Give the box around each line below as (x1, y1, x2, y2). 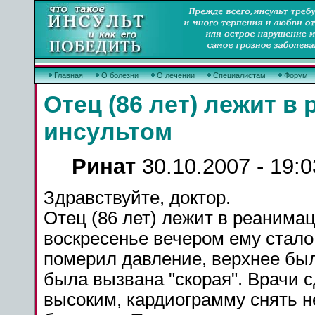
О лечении (157, 71, 197, 79)
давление (122, 249, 202, 269)
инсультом (44, 118, 172, 145)
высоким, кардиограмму (44, 290, 250, 309)
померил (44, 249, 122, 269)
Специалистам (213, 71, 268, 79)
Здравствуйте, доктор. (44, 188, 231, 207)
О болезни (101, 71, 141, 79)
